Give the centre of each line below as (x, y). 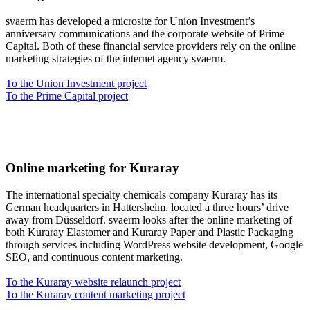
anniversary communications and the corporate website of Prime (145, 33)
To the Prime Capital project (67, 95)
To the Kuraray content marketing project (95, 295)
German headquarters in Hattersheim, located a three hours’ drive (147, 208)
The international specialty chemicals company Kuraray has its (142, 195)
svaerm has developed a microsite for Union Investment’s (130, 21)
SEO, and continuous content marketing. (94, 257)
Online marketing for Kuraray (92, 168)
